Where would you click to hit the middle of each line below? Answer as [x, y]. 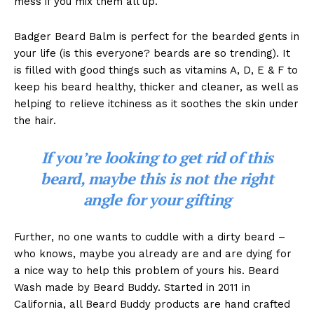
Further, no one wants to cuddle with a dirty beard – [150, 237]
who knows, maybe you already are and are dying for [153, 254]
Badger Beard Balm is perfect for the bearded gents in [157, 37]
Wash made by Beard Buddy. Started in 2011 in [132, 288]
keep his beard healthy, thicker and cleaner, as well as [156, 87]
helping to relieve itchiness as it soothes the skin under [156, 104]
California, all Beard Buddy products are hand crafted [152, 305]
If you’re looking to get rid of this [157, 158]
